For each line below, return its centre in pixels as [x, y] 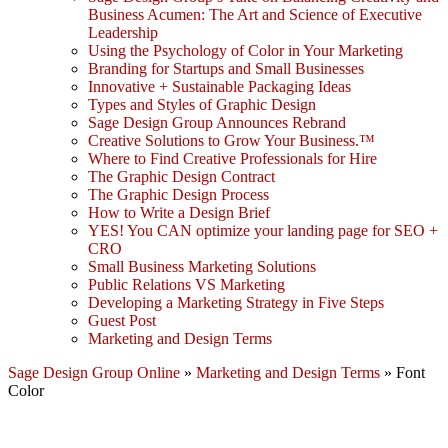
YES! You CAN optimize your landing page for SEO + [263, 230]
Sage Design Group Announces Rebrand [217, 122]
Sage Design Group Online [94, 372]
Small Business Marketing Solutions [202, 266]
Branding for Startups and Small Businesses [226, 68]
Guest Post [122, 320]
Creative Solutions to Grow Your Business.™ [231, 140]
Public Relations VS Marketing [186, 284]
